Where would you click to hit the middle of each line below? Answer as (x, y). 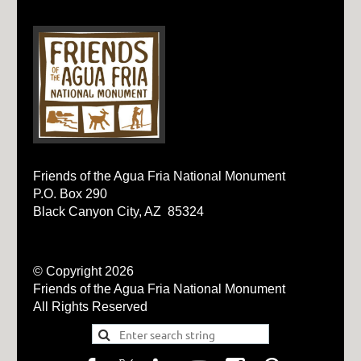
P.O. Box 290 (70, 194)
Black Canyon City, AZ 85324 (118, 212)
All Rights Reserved (90, 307)
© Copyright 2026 (83, 272)
